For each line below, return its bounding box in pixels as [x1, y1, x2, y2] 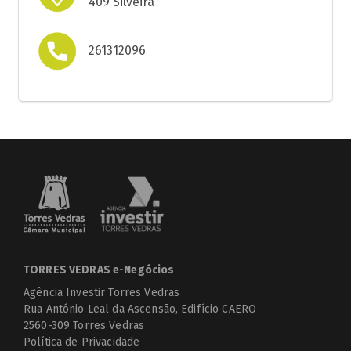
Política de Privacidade [24, 335, 140, 349]
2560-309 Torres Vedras [24, 318, 145, 332]
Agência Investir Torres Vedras [24, 285, 180, 299]
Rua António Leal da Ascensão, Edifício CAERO [24, 302, 257, 316]
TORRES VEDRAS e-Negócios [24, 262, 175, 277]
